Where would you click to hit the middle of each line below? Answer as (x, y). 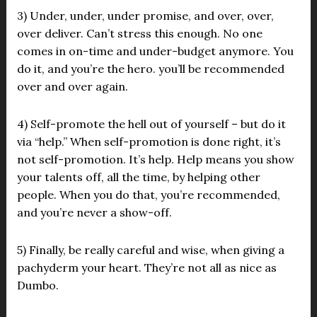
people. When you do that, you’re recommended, (148, 195)
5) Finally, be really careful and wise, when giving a (150, 250)
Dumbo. (38, 285)
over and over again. (72, 86)
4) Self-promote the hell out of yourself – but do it (151, 124)
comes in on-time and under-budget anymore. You (155, 51)
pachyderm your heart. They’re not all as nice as (146, 267)
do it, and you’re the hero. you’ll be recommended (150, 69)
